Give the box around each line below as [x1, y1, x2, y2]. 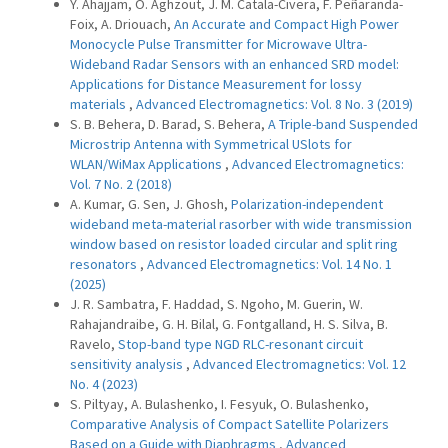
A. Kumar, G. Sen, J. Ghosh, [70, 195, 231, 213]
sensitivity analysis [70, 355, 186, 373]
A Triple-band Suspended [268, 115, 418, 133]
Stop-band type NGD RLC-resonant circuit [118, 335, 363, 353]
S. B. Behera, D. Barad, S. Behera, [70, 115, 268, 133]
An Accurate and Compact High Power [174, 15, 399, 33]
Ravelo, [70, 335, 118, 353]
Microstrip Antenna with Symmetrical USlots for [70, 135, 352, 153]
